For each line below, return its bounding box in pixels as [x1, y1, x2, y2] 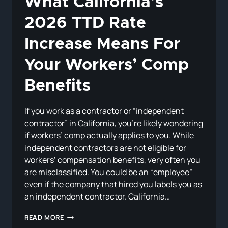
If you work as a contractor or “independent [24, 105, 184, 117]
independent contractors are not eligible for [24, 142, 186, 154]
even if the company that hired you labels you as [24, 179, 202, 190]
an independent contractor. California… [24, 191, 170, 203]
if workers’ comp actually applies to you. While [24, 130, 194, 141]
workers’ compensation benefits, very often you [24, 154, 201, 166]
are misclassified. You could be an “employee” [24, 166, 192, 178]
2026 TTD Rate [24, 15, 146, 32]
